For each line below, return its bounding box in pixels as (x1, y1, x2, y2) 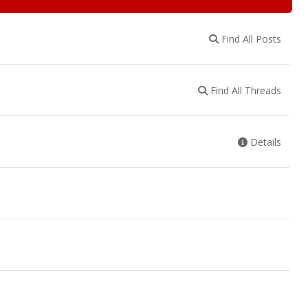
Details (247, 135, 281, 148)
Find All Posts (218, 32, 281, 45)
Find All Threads (207, 83, 281, 97)
